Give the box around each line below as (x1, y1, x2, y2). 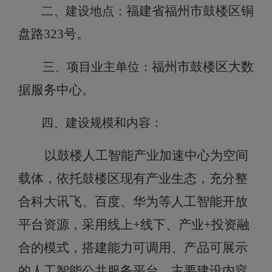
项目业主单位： (67, 60, 152, 73)
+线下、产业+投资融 (133, 217, 250, 232)
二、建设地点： (41, 4, 126, 18)
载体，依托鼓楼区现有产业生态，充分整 (18, 171, 248, 186)
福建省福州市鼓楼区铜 (126, 4, 254, 18)
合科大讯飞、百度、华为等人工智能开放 (18, 194, 248, 209)
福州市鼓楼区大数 (152, 59, 254, 74)
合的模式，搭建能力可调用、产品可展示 (18, 240, 248, 255)
